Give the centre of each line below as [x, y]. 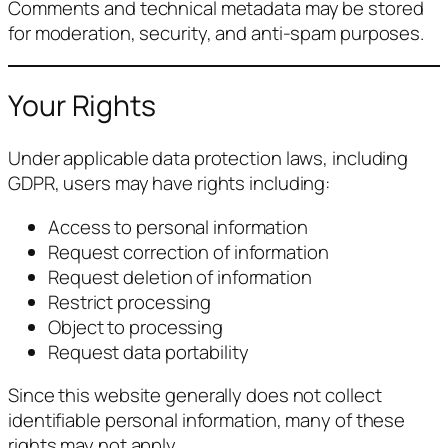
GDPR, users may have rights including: [169, 183]
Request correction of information [188, 251]
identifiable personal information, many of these [207, 420]
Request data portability [148, 351]
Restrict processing [130, 301]
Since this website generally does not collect [195, 395]
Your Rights [82, 106]
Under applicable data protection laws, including [208, 158]
